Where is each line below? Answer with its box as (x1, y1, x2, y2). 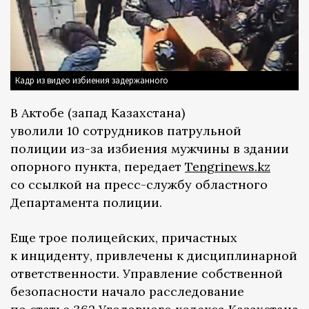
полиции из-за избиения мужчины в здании (10, 141, 289, 157)
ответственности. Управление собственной (10, 266, 283, 282)
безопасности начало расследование (10, 283, 244, 300)
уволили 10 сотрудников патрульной (10, 123, 241, 139)
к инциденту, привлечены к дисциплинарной (10, 248, 297, 264)
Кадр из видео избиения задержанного (15, 74, 168, 87)
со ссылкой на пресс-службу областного (10, 177, 268, 193)
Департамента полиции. (10, 195, 162, 211)
